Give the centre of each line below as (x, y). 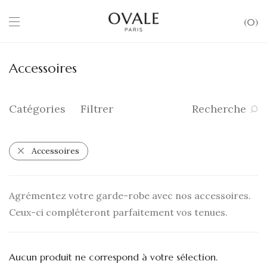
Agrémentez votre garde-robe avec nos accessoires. (130, 195)
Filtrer (97, 109)
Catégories (37, 109)
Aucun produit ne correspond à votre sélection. (113, 257)
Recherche (219, 109)
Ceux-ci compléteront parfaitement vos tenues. (118, 212)
